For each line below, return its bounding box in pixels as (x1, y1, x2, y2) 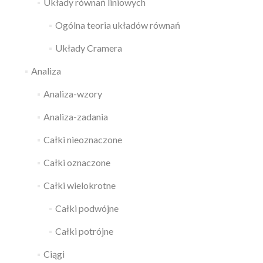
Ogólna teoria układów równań (55, 19, 180, 31)
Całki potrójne (55, 225, 113, 237)
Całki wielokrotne (43, 180, 116, 191)
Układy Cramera (55, 42, 122, 53)
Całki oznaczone (43, 157, 110, 168)
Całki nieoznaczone (43, 134, 122, 145)
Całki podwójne (55, 203, 119, 214)
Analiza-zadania (43, 111, 108, 122)
